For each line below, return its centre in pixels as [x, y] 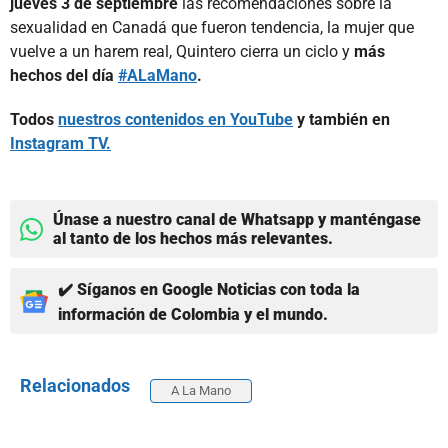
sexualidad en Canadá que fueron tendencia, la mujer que [212, 27]
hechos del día [64, 75]
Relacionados [75, 385]
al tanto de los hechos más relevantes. [193, 238]
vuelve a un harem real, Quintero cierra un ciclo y [182, 51]
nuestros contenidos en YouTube [175, 119]
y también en [341, 119]
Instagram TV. [60, 143]
